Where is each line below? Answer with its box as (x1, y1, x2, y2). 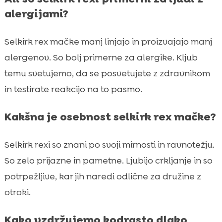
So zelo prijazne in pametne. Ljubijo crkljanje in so (4, 154, 213, 166)
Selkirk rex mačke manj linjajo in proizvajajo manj (4, 35, 212, 48)
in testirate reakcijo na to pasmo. (4, 83, 142, 95)
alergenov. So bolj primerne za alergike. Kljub (4, 51, 198, 63)
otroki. (4, 186, 31, 198)
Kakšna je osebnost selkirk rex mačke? (4, 109, 216, 124)
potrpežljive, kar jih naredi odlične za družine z (4, 170, 201, 182)
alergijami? (4, 6, 68, 21)
